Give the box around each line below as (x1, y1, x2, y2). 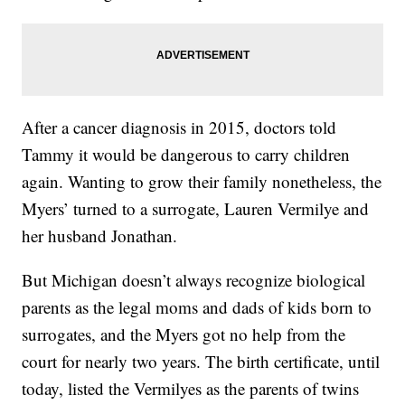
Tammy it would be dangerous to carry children (22, 143, 351, 166)
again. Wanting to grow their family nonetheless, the (22, 170, 382, 193)
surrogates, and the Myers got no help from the (22, 323, 346, 346)
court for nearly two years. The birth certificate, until (22, 350, 381, 373)
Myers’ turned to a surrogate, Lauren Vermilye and (22, 197, 370, 221)
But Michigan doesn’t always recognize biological (22, 268, 366, 292)
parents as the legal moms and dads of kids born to (22, 296, 372, 319)
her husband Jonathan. (22, 224, 178, 248)
